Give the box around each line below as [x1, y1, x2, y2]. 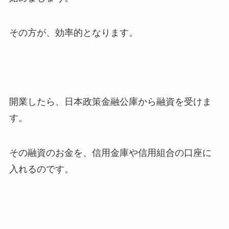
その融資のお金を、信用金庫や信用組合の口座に [9, 148, 212, 158]
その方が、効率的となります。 [9, 27, 138, 38]
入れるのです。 [9, 164, 74, 175]
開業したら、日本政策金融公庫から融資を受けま [9, 97, 212, 107]
